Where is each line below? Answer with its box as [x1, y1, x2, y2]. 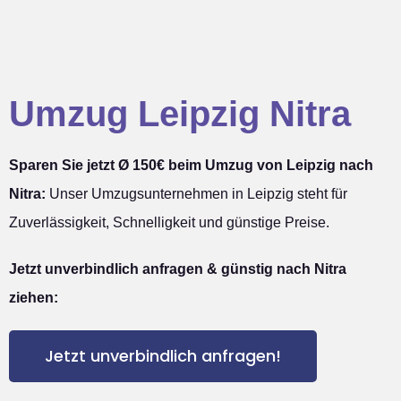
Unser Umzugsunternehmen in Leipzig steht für [46, 185, 347, 201]
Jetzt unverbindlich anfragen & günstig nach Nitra [9, 260, 346, 277]
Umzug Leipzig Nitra [9, 93, 351, 133]
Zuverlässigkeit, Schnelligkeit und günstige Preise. [9, 214, 329, 230]
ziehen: [9, 289, 58, 305]
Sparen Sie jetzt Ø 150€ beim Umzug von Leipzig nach [9, 157, 373, 173]
